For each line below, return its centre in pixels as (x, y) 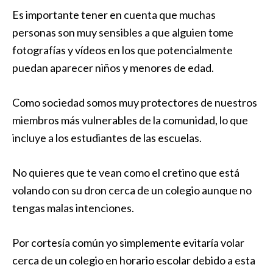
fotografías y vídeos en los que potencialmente (122, 50)
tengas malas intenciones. (73, 208)
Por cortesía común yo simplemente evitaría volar (128, 243)
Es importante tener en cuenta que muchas (114, 15)
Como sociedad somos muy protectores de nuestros (135, 102)
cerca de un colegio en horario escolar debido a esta (134, 260)
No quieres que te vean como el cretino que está (126, 172)
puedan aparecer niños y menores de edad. (113, 68)
